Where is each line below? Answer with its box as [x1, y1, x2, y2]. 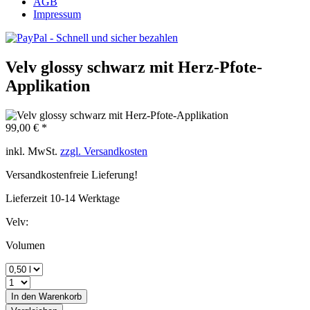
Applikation [6, 76, 90, 95]
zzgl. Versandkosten [60, 145, 147, 157]
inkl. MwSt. [6, 145, 60, 157]
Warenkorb [39, 291, 82, 302]
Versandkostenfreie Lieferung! [6, 168, 138, 181]
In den [11, 291, 36, 302]
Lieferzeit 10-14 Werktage [6, 192, 120, 204]
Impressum [33, 8, 81, 20]
